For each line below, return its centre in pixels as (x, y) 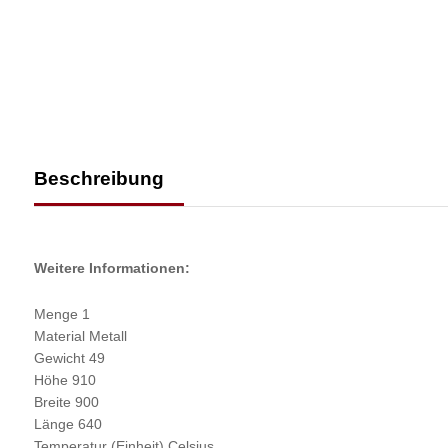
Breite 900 (66, 402)
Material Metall (80, 336)
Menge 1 (61, 314)
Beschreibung (98, 179)
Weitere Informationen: (111, 268)
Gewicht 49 (69, 358)
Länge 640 (67, 424)
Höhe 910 (64, 380)
